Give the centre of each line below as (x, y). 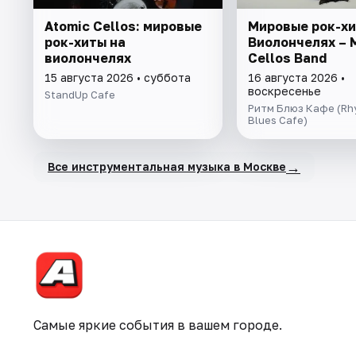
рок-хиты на (85, 42)
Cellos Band (287, 58)
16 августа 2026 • (296, 77)
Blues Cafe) (277, 120)
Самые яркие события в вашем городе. (158, 325)
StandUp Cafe (80, 94)
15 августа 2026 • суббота (118, 77)
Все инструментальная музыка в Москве (167, 167)
